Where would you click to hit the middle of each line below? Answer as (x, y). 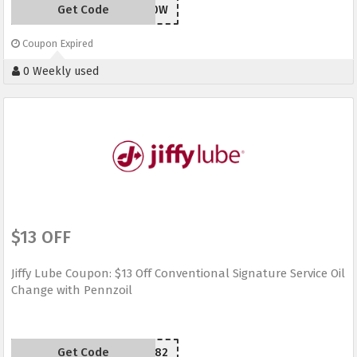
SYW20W (145, 10)
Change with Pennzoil (72, 290)
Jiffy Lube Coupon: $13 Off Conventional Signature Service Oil (178, 274)
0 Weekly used (59, 72)
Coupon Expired (57, 44)
